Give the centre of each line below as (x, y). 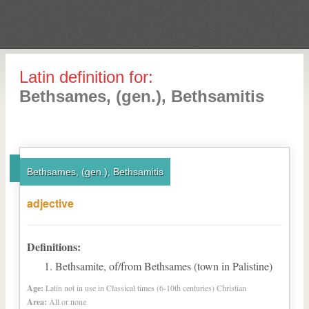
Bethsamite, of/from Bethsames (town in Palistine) (164, 266)
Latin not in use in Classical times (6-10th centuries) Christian (146, 288)
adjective (50, 203)
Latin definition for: (86, 77)
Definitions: (54, 247)
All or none (68, 301)
